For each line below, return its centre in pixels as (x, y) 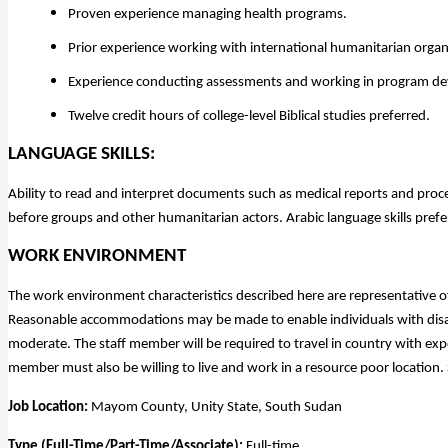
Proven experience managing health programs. (207, 14)
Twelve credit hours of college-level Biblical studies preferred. (249, 116)
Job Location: (49, 407)
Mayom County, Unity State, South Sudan (216, 407)
